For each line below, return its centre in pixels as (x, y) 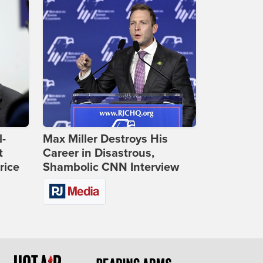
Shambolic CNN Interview (111, 168)
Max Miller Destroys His (105, 139)
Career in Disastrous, (99, 154)
